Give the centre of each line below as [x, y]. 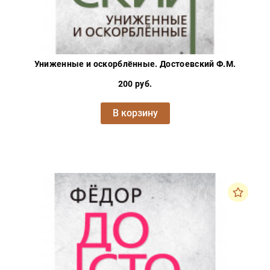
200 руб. [135, 83]
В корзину [135, 113]
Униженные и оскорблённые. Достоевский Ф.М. [135, 64]
